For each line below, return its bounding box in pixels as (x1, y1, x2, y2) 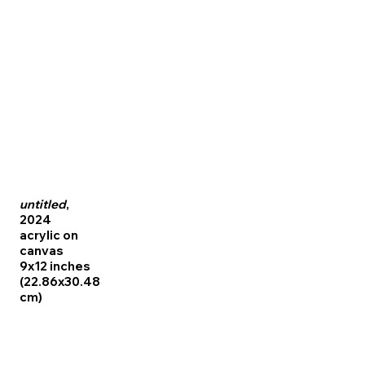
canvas (19, 242, 64, 258)
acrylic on (19, 226, 78, 243)
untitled (19, 196, 66, 212)
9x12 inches (19, 257, 90, 274)
